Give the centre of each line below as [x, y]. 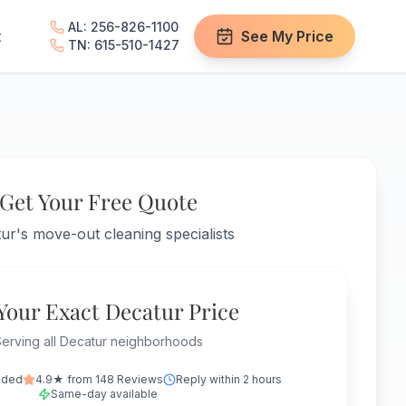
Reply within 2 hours [228, 380]
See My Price [287, 36]
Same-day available [104, 394]
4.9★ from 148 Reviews [99, 380]
